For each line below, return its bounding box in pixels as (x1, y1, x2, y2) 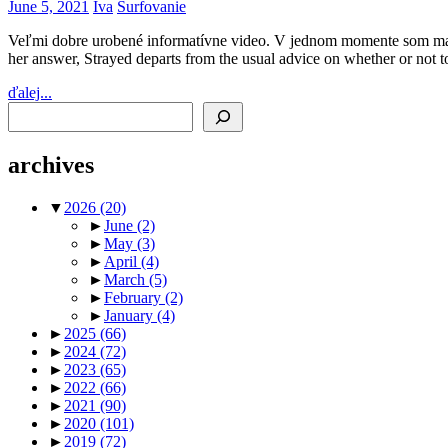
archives (8, 152, 94, 179)
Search (7, 101, 50, 119)
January (104, 307, 157, 325)
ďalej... (8, 84, 52, 102)
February (104, 289, 165, 307)
